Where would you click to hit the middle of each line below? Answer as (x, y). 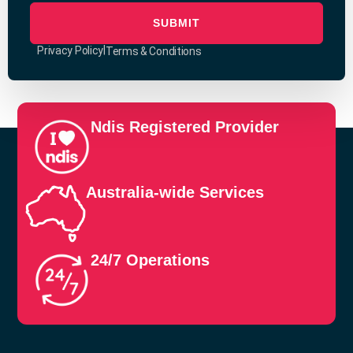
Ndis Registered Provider (185, 126)
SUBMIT (176, 22)
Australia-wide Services (175, 192)
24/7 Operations (150, 260)
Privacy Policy (71, 50)
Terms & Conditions (153, 51)
